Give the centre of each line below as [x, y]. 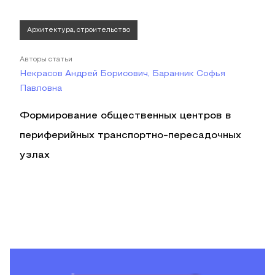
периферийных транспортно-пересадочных [130, 136]
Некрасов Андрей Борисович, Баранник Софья [122, 74]
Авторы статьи [46, 60]
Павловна [41, 89]
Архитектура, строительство [79, 30]
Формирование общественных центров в [126, 116]
